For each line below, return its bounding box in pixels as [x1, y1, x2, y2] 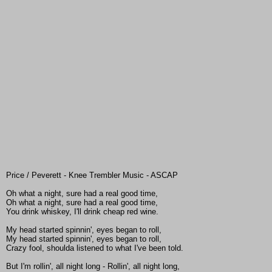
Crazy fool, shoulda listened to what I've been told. [6, 243, 183, 253]
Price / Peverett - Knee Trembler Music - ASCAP [6, 171, 178, 180]
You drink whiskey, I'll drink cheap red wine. [6, 207, 158, 217]
